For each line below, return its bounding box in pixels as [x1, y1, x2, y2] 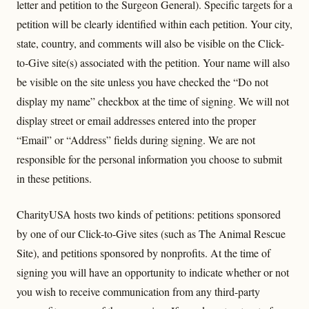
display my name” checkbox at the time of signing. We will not [17, 94, 289, 108]
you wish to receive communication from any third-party [17, 284, 260, 299]
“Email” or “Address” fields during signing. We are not [17, 132, 255, 147]
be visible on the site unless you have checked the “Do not [17, 74, 268, 89]
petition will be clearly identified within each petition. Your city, [17, 17, 292, 31]
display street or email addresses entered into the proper [17, 113, 256, 128]
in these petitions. [17, 171, 92, 186]
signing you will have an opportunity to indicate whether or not [17, 265, 289, 279]
